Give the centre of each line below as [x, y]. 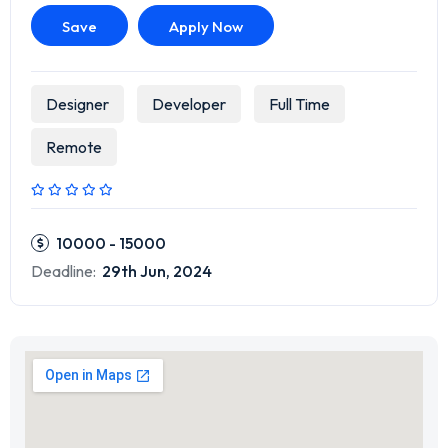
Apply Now [206, 27]
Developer [189, 104]
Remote [74, 147]
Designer [77, 104]
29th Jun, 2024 [155, 271]
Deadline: [63, 271]
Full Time [299, 104]
